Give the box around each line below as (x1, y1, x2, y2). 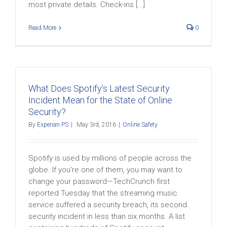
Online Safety (123, 121, 158, 128)
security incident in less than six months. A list (28, 212, 185, 221)
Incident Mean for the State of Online (28, 95, 172, 105)
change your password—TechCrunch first (28, 177, 170, 186)
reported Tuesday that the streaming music (28, 188, 177, 198)
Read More (28, 24, 56, 31)
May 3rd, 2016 (77, 121, 116, 128)
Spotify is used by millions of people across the (28, 154, 192, 163)
